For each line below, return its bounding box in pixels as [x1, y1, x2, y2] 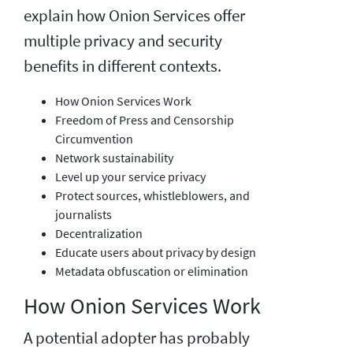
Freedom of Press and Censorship [55, 111, 234, 128]
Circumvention [55, 130, 133, 147]
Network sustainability [55, 149, 173, 165]
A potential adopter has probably [24, 327, 250, 348]
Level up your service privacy [55, 168, 206, 184]
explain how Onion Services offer [24, 5, 245, 26]
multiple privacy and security [24, 30, 222, 51]
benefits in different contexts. [24, 55, 221, 76]
